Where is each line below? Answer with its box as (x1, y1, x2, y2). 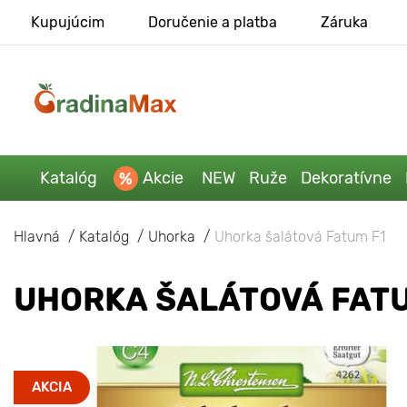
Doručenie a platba (147, 14, 277, 31)
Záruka (320, 14, 368, 31)
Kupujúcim (30, 14, 104, 31)
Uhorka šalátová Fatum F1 (214, 227, 385, 245)
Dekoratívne (300, 167, 392, 188)
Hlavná (14, 227, 60, 245)
